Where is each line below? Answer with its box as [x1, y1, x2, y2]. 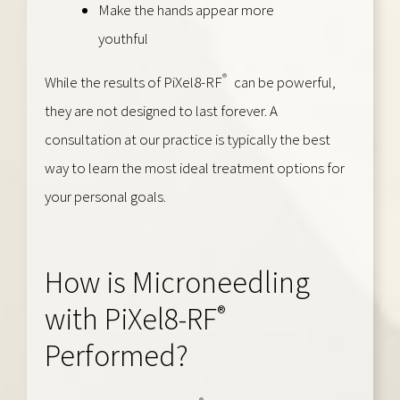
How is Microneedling [45, 262, 310, 301]
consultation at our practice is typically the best [45, 129, 330, 149]
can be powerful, [231, 71, 336, 92]
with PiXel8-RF [45, 299, 217, 337]
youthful [98, 28, 148, 48]
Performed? [45, 336, 188, 374]
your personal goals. [45, 186, 166, 206]
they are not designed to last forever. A [45, 100, 278, 121]
